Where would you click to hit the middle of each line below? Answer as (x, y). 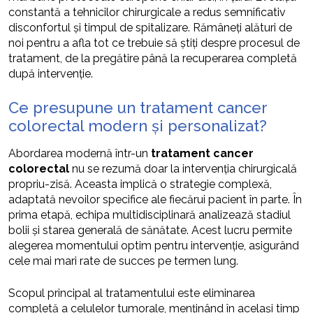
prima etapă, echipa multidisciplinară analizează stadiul (150, 215)
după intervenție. (51, 74)
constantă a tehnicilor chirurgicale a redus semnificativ (147, 12)
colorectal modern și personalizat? (138, 126)
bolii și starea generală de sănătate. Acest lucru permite (150, 230)
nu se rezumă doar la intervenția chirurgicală (183, 169)
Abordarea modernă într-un (80, 153)
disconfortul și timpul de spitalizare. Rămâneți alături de (150, 28)
